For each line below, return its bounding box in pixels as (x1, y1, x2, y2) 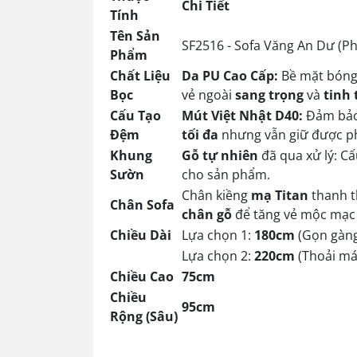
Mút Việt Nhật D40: (182, 107, 303, 124)
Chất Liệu (110, 67, 171, 84)
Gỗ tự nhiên (182, 147, 258, 164)
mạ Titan (251, 186, 308, 204)
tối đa (182, 126, 218, 143)
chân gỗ (182, 206, 232, 223)
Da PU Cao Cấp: (182, 67, 278, 84)
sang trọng (235, 86, 304, 104)
